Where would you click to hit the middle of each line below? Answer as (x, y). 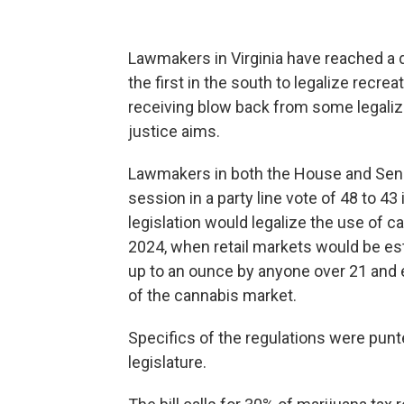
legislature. (167, 362)
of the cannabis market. (212, 295)
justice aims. (174, 131)
